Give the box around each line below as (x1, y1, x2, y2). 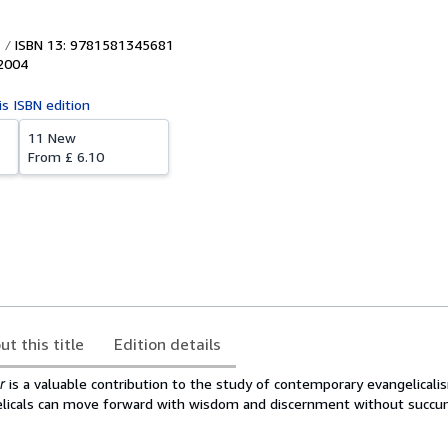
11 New (28, 129, 76, 146)
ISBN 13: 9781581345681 (10, 36, 174, 53)
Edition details (114, 334, 221, 354)
